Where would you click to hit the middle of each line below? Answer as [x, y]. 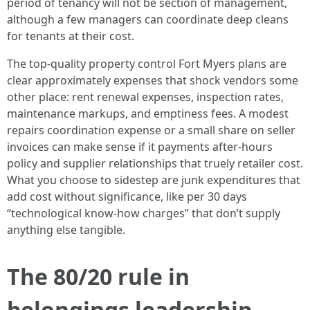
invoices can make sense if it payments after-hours [140, 147]
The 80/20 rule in [98, 276]
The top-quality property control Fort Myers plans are [147, 64]
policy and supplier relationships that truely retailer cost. [155, 163]
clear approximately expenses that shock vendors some [153, 80]
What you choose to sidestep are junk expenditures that [154, 180]
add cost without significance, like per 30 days [127, 197]
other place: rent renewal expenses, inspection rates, [145, 97]
